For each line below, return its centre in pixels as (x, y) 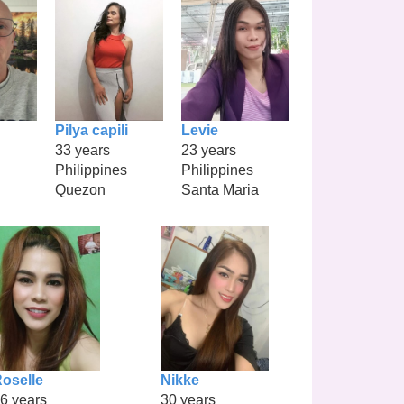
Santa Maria (220, 189)
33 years (83, 150)
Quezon (80, 189)
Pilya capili (92, 130)
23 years (209, 150)
